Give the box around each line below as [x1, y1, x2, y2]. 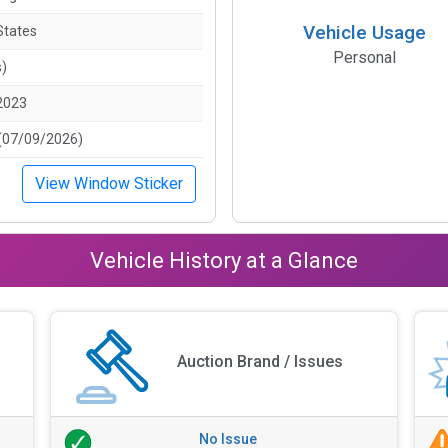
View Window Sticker [35, 173, 183, 193]
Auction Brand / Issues [177, 352, 344, 372]
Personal [332, 47, 396, 67]
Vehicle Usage [302, 20, 426, 44]
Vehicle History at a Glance [90, 247, 358, 273]
